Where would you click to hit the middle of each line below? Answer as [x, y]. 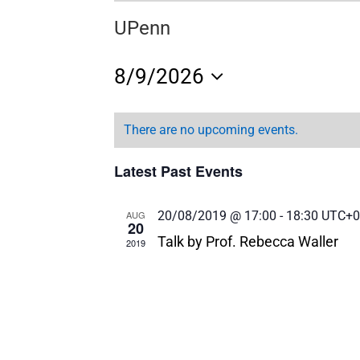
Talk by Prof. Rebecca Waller [247, 241]
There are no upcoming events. [211, 130]
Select [142, 100]
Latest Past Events [178, 171]
